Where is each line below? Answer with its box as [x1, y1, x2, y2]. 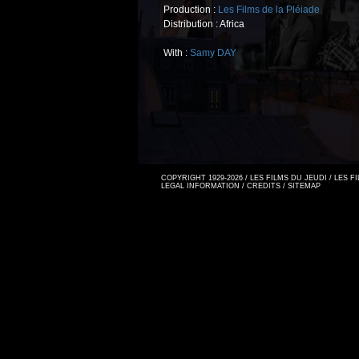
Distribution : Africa [163, 18, 244, 30]
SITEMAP [288, 182, 321, 190]
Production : [163, 4, 218, 15]
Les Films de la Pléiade [218, 4, 320, 15]
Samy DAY [190, 47, 236, 58]
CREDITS [247, 182, 280, 190]
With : [163, 47, 190, 58]
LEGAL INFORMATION [161, 182, 240, 190]
